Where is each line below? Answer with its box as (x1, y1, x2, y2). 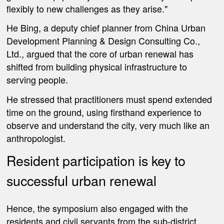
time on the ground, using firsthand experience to (6, 105, 202, 118)
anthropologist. (6, 131, 66, 144)
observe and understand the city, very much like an (6, 118, 210, 131)
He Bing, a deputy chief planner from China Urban (6, 21, 206, 34)
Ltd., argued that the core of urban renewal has (6, 47, 194, 60)
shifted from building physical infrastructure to (6, 60, 187, 73)
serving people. (6, 73, 71, 86)
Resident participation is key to (6, 150, 186, 170)
